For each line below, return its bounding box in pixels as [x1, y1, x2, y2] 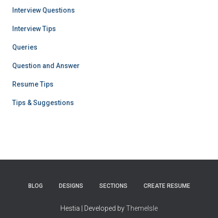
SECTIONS [99, 182, 127, 189]
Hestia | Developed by [60, 204, 126, 212]
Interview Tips [12, 24, 56, 33]
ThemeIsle [126, 204, 158, 212]
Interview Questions [12, 6, 75, 14]
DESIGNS [58, 182, 83, 189]
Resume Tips [12, 80, 54, 88]
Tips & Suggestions [12, 98, 74, 107]
